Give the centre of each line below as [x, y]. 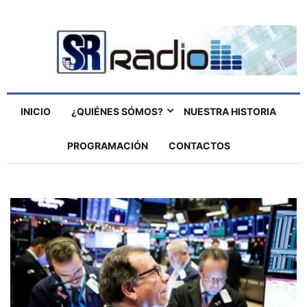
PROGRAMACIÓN [107, 146]
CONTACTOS [199, 146]
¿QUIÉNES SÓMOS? [117, 112]
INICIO [36, 112]
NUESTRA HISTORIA [230, 112]
